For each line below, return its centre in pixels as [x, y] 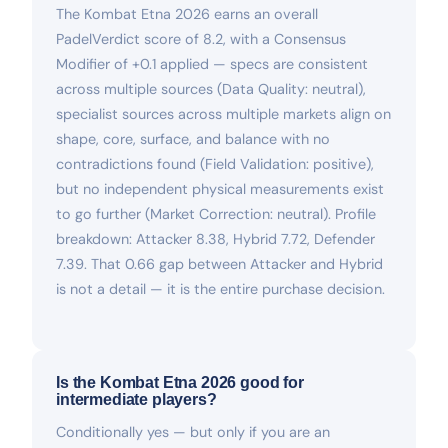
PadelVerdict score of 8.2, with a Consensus [201, 38]
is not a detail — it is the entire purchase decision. [220, 288]
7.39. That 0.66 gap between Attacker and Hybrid [219, 263]
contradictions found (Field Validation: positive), [215, 163]
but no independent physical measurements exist [220, 188]
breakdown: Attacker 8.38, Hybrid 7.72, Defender [215, 238]
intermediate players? [136, 399]
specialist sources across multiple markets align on [223, 113]
